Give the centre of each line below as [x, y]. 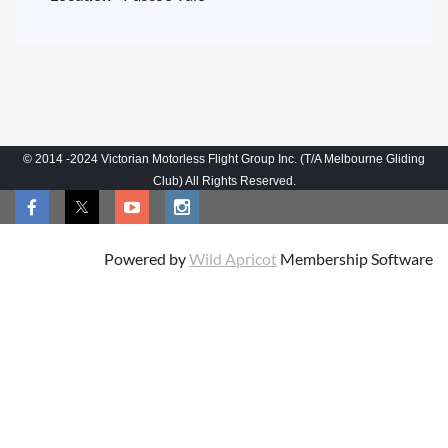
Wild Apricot [233, 259]
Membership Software [355, 259]
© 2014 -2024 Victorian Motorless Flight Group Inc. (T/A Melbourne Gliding [224, 159]
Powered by [146, 259]
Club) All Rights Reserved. [224, 181]
